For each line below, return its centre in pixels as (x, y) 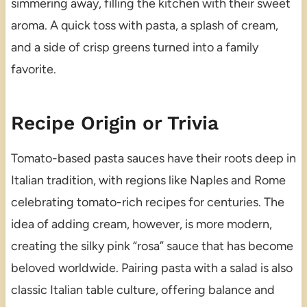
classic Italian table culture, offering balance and (143, 290)
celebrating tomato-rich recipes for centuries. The (147, 202)
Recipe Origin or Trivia (114, 123)
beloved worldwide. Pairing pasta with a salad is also (151, 268)
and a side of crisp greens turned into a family (134, 48)
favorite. (33, 70)
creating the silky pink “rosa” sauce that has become (152, 246)
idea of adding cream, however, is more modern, (141, 224)
